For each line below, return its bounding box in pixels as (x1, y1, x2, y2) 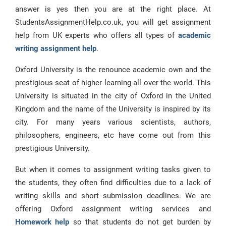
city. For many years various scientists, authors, (15, 118, 211, 127)
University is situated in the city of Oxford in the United (15, 91, 211, 100)
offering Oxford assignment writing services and (15, 204, 211, 213)
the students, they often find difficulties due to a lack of (15, 178, 211, 187)
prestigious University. (15, 144, 90, 153)
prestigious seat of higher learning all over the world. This (15, 78, 211, 87)
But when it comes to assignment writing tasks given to (15, 165, 211, 174)
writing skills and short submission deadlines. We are (15, 191, 211, 200)
